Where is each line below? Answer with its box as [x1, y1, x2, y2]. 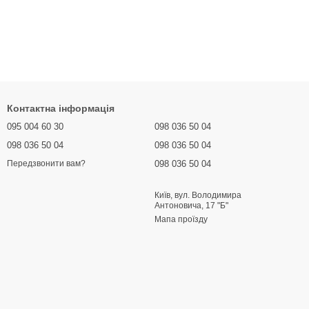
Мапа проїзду [154, 215, 208, 224]
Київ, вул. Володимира [154, 190, 241, 200]
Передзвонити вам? [7, 159, 86, 169]
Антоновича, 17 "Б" [154, 201, 228, 210]
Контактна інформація [7, 103, 114, 114]
